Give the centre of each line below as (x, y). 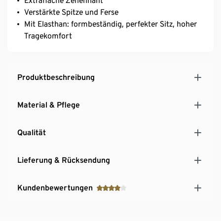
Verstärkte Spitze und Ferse (71, 12)
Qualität (32, 132)
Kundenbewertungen (55, 187)
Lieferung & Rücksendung (64, 160)
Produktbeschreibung (56, 77)
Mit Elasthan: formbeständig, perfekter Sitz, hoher (110, 24)
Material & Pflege (49, 105)
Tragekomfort (48, 36)
